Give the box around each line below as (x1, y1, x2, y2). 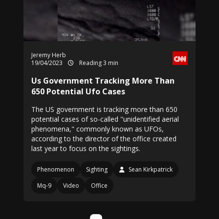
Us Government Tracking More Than (31, 75, 175, 86)
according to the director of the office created (31, 134, 176, 143)
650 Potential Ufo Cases (31, 86, 125, 97)
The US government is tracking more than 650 (31, 105, 177, 114)
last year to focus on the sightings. (31, 144, 140, 153)
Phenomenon (37, 165, 74, 174)
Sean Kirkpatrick (129, 165, 173, 174)
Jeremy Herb (31, 51, 66, 59)
